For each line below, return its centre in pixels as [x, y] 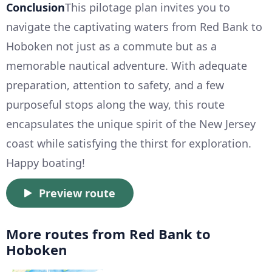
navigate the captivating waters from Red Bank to [134, 27]
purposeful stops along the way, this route [115, 104]
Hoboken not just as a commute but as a [111, 46]
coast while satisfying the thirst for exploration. [129, 143]
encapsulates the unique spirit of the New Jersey [131, 124]
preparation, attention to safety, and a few [115, 85]
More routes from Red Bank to [108, 234]
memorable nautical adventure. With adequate [127, 66]
